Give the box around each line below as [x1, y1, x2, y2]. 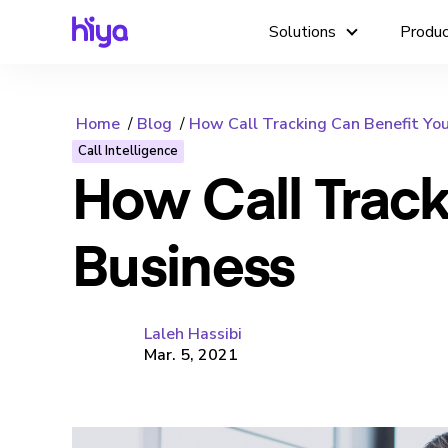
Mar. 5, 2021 [144, 343, 238, 366]
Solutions [269, 21, 337, 43]
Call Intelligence [78, 142, 178, 160]
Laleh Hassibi [144, 322, 242, 345]
